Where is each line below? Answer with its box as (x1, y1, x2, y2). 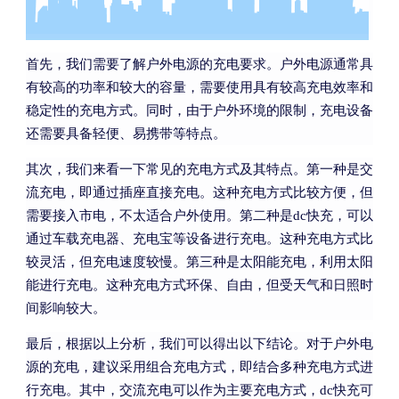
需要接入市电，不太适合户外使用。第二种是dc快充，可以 (25, 208, 373, 224)
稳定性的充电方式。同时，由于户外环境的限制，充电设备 (25, 103, 373, 118)
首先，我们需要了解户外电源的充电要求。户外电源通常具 (25, 57, 373, 72)
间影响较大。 (25, 301, 106, 316)
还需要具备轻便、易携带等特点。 (25, 126, 226, 142)
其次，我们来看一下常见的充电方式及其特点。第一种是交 (25, 162, 373, 177)
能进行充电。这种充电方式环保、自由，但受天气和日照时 (25, 278, 373, 293)
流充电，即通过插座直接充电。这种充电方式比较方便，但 (25, 185, 373, 200)
